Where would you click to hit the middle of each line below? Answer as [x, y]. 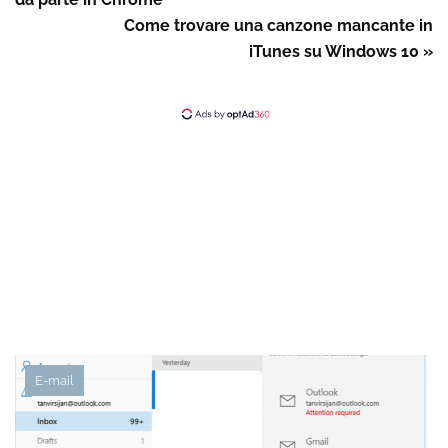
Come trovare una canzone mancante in [278, 25]
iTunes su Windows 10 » [341, 51]
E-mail [54, 380]
